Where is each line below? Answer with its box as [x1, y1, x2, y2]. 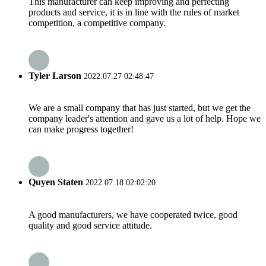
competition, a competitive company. [28, 17, 166, 28]
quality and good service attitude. [28, 220, 152, 230]
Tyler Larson [28, 70, 81, 81]
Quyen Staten [28, 177, 83, 188]
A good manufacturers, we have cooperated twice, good [28, 209, 237, 220]
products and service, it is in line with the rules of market [28, 7, 239, 17]
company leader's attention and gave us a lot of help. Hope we [28, 113, 261, 124]
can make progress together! [28, 124, 134, 135]
